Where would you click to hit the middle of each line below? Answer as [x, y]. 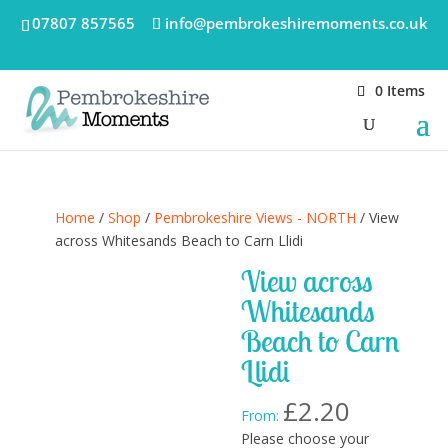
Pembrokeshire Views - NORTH [254, 217]
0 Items [400, 90]
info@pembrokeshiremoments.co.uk [296, 23]
